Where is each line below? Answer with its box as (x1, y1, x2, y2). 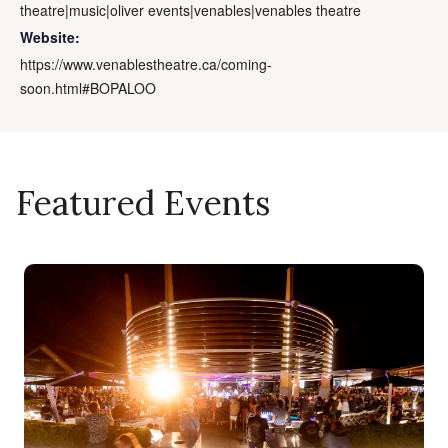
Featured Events (16, 181, 270, 225)
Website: (20, 27, 80, 48)
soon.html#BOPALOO (20, 78, 156, 99)
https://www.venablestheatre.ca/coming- (20, 54, 272, 75)
